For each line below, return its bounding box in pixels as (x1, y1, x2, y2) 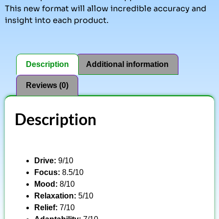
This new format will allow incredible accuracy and (5, 3, 206, 14)
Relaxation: (34, 192, 78, 200)
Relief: (34, 203, 60, 212)
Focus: (34, 168, 62, 177)
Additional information (86, 60, 169, 68)
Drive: (34, 156, 58, 165)
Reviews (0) (26, 81, 69, 90)
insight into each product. (5, 15, 109, 26)
